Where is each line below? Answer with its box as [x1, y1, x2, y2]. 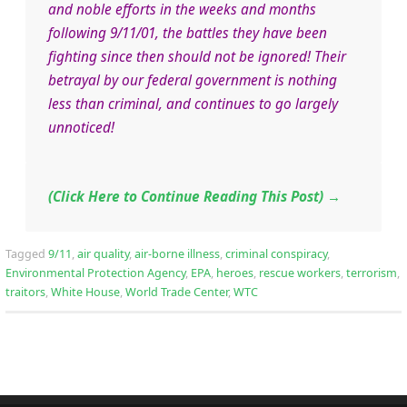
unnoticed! [47, 117, 114, 137]
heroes [216, 264, 253, 281]
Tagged [5, 245, 48, 262]
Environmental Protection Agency [5, 264, 185, 281]
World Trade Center [125, 283, 228, 300]
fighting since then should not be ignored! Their [47, 46, 346, 66]
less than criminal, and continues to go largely [47, 94, 338, 114]
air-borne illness [134, 245, 220, 262]
